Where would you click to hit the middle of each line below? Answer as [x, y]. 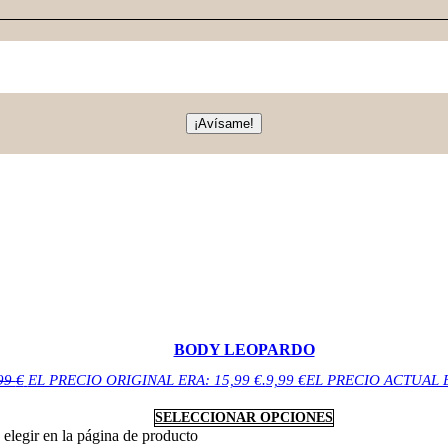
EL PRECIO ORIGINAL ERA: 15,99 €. [146, 380]
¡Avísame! [224, 124]
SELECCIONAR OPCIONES [244, 418]
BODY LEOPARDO [244, 350]
